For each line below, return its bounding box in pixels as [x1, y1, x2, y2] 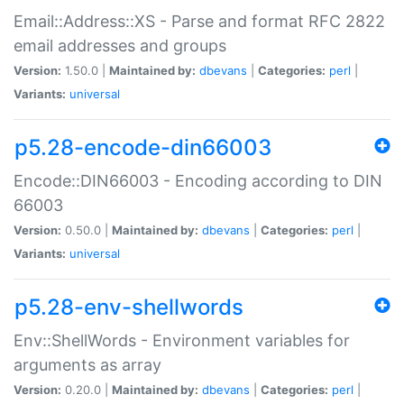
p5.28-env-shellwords [14, 293, 243, 320]
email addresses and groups [14, 35, 226, 55]
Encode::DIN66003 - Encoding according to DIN [14, 170, 382, 190]
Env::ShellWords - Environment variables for [14, 330, 350, 350]
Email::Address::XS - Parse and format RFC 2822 [14, 11, 385, 31]
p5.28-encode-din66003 [14, 133, 271, 161]
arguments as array [14, 354, 161, 374]
